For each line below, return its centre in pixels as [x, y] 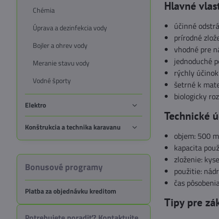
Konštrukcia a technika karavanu [73, 127]
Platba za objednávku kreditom [70, 191]
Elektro [35, 105]
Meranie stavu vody [61, 63]
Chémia [44, 10]
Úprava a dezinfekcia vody [70, 28]
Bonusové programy [64, 167]
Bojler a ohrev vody [60, 45]
